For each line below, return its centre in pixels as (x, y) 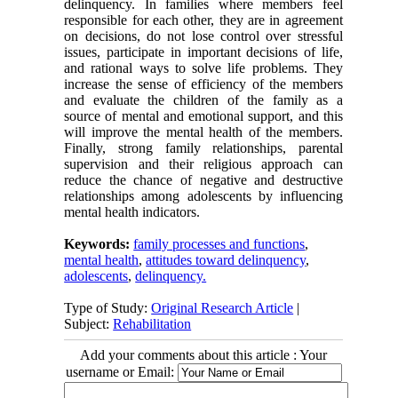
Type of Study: (108, 308)
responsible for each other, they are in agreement (203, 20)
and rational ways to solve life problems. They (203, 68)
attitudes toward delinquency (226, 260)
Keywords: (99, 244)
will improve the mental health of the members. (203, 132)
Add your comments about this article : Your (203, 355)
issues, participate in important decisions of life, (203, 52)
